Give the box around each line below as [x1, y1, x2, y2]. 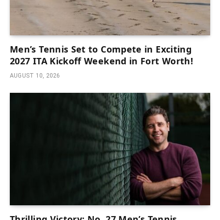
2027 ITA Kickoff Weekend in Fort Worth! [10, 55, 193, 67]
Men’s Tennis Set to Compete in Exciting [10, 43, 192, 55]
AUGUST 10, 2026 [10, 72, 60, 79]
